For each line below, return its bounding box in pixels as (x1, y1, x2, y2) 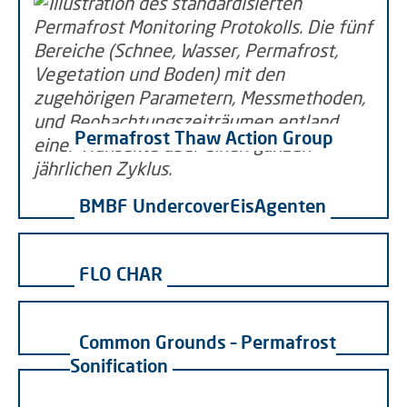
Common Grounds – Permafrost (79, 330, 336, 352)
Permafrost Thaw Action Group (74, 125, 333, 148)
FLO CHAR (79, 262, 163, 284)
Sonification (70, 353, 168, 376)
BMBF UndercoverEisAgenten (79, 194, 326, 216)
